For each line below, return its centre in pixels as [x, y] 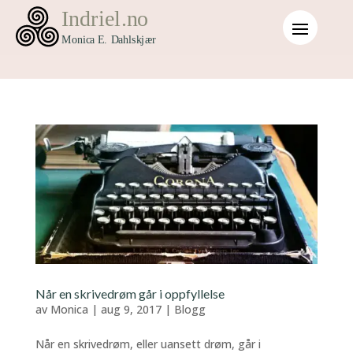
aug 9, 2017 [131, 309]
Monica [69, 309]
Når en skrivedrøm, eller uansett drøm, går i [148, 344]
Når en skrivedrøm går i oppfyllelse [130, 293]
